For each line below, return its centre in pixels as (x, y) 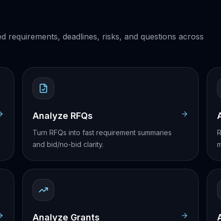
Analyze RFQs (63, 116)
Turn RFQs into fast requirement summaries (102, 132)
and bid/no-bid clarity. (68, 144)
